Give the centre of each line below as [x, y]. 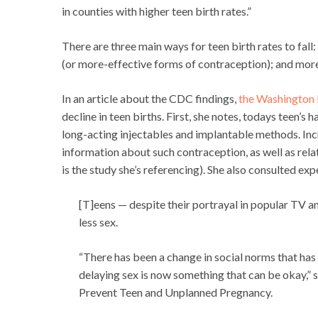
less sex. [98, 222]
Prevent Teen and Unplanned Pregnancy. [176, 292]
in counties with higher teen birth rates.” [157, 11]
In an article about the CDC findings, [150, 99]
